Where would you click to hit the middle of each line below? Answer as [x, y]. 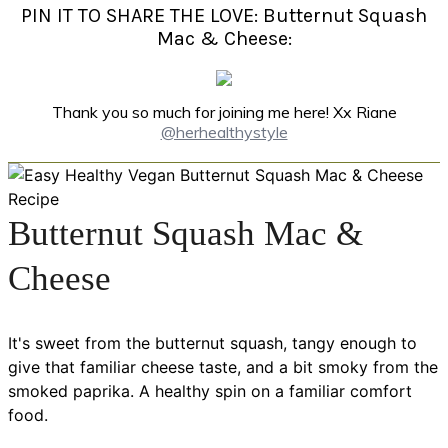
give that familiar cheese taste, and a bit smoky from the [223, 367]
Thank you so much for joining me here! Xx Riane [224, 112]
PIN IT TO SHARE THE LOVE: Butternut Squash [224, 15]
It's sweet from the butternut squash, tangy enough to [212, 343]
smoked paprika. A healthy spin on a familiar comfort [210, 391]
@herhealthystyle [224, 132]
